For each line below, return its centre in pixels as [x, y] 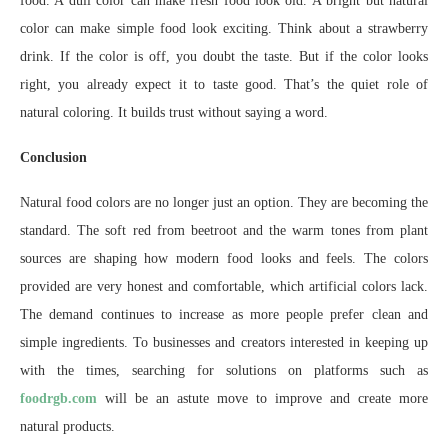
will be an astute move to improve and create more [262, 399]
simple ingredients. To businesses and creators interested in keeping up [224, 343]
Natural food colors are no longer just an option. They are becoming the [224, 203]
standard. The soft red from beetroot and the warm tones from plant [224, 231]
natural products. [67, 427]
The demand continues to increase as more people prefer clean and [224, 315]
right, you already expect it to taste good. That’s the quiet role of [224, 85]
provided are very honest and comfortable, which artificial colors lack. [224, 287]
